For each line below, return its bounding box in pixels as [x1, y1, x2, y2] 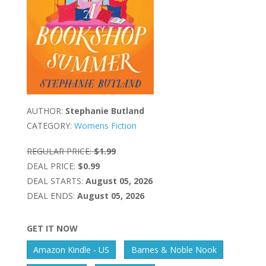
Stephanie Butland [65, 105, 144, 117]
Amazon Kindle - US [33, 244, 110, 256]
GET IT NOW [26, 223, 78, 235]
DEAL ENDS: [26, 190, 75, 202]
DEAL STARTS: [26, 175, 83, 187]
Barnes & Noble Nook [131, 244, 217, 256]
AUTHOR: [26, 105, 63, 117]
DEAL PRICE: [26, 160, 75, 172]
